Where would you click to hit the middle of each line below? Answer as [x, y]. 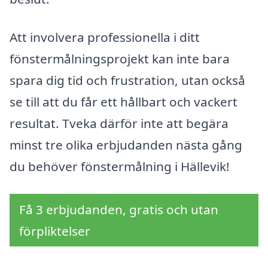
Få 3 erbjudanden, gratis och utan [119, 209]
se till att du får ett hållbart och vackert [124, 101]
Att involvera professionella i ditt [105, 37]
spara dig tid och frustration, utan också [127, 80]
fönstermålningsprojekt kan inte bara [120, 58]
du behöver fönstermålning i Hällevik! [120, 166]
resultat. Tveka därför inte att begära [119, 123]
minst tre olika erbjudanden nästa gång [126, 144]
